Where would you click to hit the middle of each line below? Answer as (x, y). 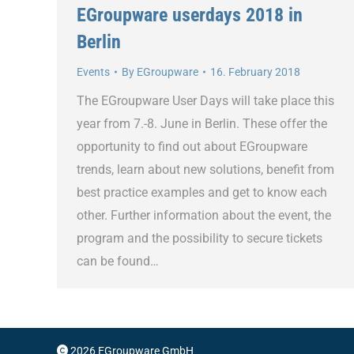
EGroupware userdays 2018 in (190, 15)
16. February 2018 (255, 72)
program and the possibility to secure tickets (200, 238)
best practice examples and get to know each (202, 192)
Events (93, 72)
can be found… (118, 261)
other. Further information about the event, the (204, 215)
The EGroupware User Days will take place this (205, 100)
